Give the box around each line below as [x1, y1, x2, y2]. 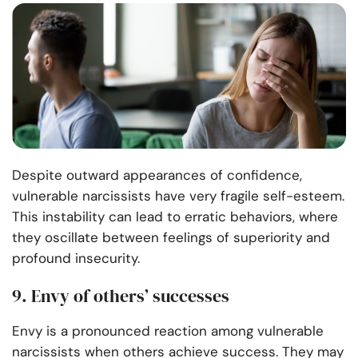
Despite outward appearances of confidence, [12, 166, 302, 185]
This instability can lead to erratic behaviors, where [12, 208, 338, 226]
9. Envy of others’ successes [12, 284, 229, 308]
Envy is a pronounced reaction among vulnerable [12, 322, 324, 340]
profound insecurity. [12, 249, 140, 268]
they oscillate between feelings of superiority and [12, 229, 330, 247]
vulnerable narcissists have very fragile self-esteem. [12, 187, 344, 205]
